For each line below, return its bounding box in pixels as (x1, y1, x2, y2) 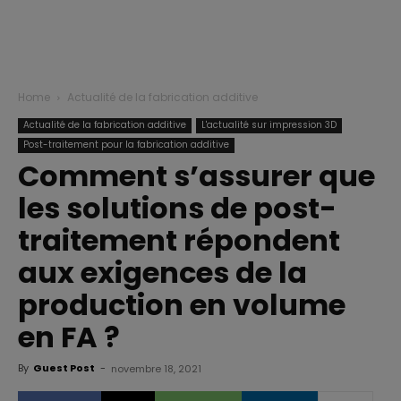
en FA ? (18, 317, 120, 357)
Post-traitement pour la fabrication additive (23, 138, 229, 151)
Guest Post (33, 361, 95, 375)
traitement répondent (18, 220, 340, 260)
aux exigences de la (18, 252, 307, 293)
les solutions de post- (18, 188, 337, 228)
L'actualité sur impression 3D (201, 118, 337, 132)
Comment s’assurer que (18, 156, 375, 196)
